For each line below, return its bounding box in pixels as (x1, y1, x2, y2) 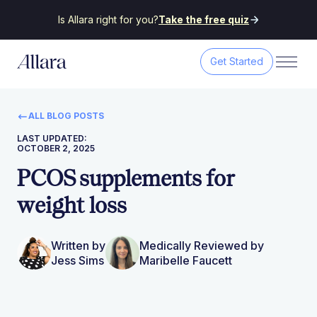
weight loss (17, 190, 127, 219)
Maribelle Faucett (139, 253, 232, 268)
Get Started (210, 55, 264, 67)
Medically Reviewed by (139, 238, 264, 253)
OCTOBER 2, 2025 (17, 142, 95, 154)
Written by (51, 238, 105, 253)
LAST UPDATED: (17, 132, 87, 144)
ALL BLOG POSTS (28, 110, 104, 121)
